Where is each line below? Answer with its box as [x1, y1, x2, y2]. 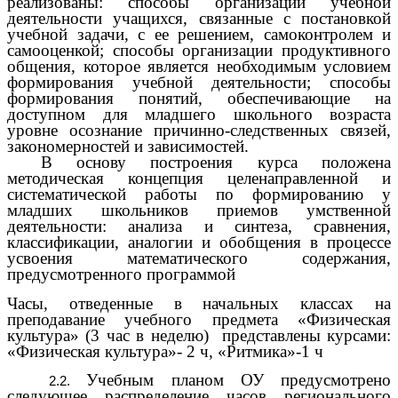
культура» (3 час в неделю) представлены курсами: [7, 325, 391, 345]
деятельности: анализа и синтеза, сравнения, [7, 217, 391, 236]
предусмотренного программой [7, 265, 235, 284]
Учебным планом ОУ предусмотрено [86, 370, 391, 390]
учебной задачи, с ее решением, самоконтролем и [7, 25, 391, 44]
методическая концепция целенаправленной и [7, 169, 391, 188]
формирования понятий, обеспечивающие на [7, 89, 391, 108]
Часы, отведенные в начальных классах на [7, 293, 391, 313]
